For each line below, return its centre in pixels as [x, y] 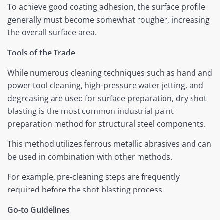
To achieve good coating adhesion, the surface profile [106, 7]
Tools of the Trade [41, 53]
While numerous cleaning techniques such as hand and [110, 73]
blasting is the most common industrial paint [91, 111]
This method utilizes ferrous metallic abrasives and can [109, 144]
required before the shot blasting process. [86, 190]
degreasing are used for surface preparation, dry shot [107, 98]
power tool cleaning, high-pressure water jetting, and [105, 86]
